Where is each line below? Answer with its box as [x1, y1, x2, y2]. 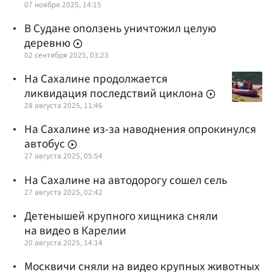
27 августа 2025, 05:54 [24, 150, 103, 162]
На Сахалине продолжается [24, 70, 168, 88]
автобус [24, 135, 67, 153]
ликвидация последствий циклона [24, 85, 206, 103]
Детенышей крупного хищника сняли [24, 207, 218, 225]
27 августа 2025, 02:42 [24, 186, 103, 198]
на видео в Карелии [24, 222, 126, 239]
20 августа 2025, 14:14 [24, 236, 103, 248]
